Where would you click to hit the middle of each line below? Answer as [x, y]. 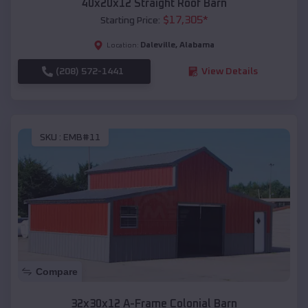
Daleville [158, 45]
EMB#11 [82, 138]
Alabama [197, 45]
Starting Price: [130, 20]
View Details [229, 71]
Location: [123, 45]
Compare [57, 272]
